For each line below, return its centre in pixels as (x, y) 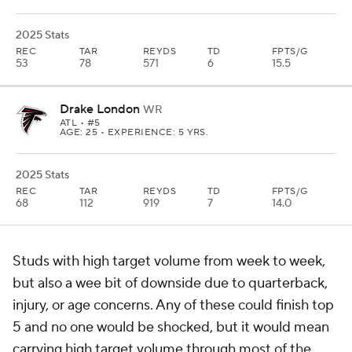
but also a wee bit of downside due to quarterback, (170, 283)
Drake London (100, 109)
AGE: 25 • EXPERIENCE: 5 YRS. (134, 132)
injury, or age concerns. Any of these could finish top (173, 305)
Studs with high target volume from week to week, (169, 261)
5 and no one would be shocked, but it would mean (171, 327)
